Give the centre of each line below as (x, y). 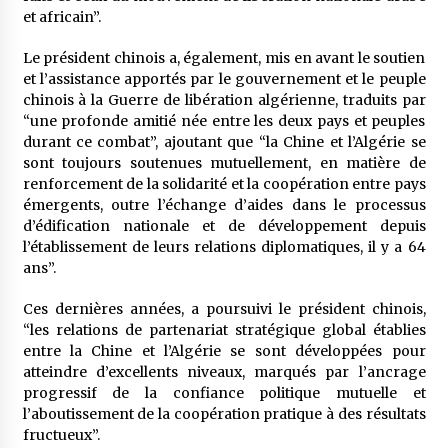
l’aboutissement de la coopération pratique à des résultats (224, 414)
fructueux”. (61, 435)
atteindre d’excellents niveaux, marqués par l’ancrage (224, 372)
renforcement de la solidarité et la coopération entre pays (224, 184)
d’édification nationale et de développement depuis (224, 226)
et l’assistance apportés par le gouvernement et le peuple (224, 79)
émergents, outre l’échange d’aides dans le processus (224, 205)
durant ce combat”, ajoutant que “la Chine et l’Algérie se (224, 142)
